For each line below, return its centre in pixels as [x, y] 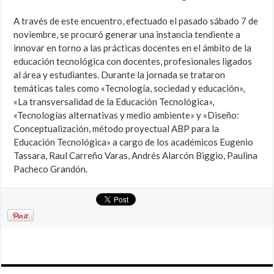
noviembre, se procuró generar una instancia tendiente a [127, 35]
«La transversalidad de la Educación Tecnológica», [114, 102]
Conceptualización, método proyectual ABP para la [117, 129]
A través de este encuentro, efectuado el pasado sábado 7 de [136, 21]
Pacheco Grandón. [51, 169]
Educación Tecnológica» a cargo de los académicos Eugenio [134, 142]
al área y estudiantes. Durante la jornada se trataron [120, 75]
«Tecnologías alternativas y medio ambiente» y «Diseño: [127, 115]
